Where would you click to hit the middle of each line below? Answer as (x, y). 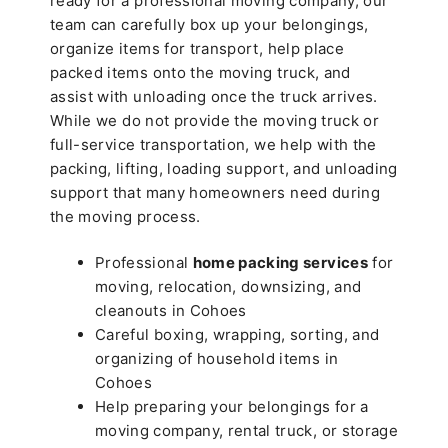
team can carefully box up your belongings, (209, 24)
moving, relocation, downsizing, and (228, 287)
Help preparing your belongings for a (232, 407)
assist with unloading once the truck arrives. (214, 96)
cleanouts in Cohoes (171, 311)
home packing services (280, 263)
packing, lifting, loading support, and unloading (224, 168)
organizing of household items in (217, 359)
